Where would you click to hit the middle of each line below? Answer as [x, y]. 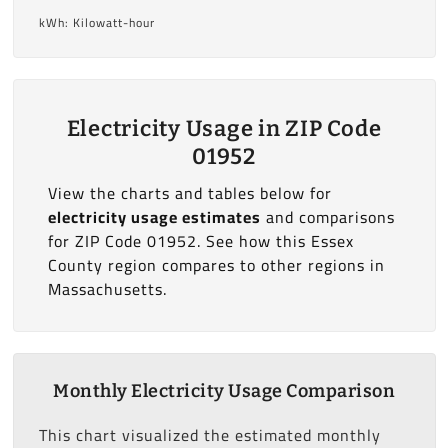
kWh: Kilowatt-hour [96, 22]
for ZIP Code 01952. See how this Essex [200, 240]
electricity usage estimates [154, 216]
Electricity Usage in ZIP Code [224, 128]
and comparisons [327, 216]
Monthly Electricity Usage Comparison [224, 390]
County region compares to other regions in [216, 264]
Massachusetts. [107, 288]
